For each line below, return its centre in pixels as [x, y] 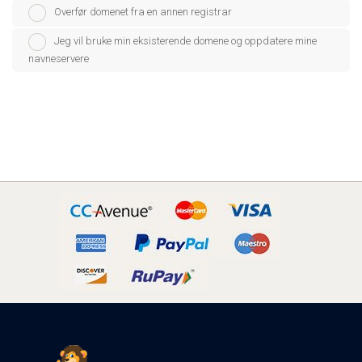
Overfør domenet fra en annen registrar [143, 12]
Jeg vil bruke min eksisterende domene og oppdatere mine [185, 41]
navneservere [59, 59]
